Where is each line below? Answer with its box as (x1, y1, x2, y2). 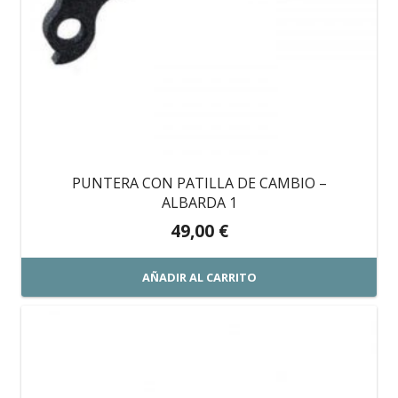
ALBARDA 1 (161, 193, 237, 213)
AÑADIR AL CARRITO (141, 268, 257, 285)
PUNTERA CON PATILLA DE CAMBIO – (71, 173, 327, 194)
